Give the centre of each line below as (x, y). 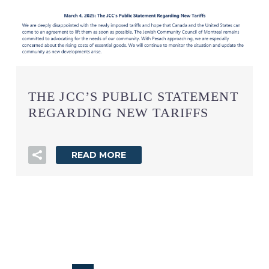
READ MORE (99, 155)
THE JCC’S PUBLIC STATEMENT (133, 96)
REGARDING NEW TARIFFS (119, 112)
